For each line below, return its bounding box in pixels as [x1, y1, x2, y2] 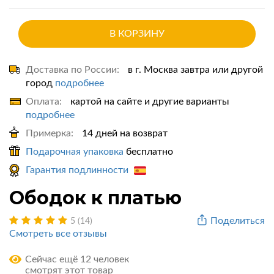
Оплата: [26, 97, 62, 106]
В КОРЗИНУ [109, 29, 165, 39]
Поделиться [210, 216, 265, 226]
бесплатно [124, 147, 173, 157]
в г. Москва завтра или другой [125, 65, 263, 75]
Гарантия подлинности [26, 165, 131, 175]
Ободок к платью [9, 187, 182, 209]
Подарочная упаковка [26, 147, 124, 157]
